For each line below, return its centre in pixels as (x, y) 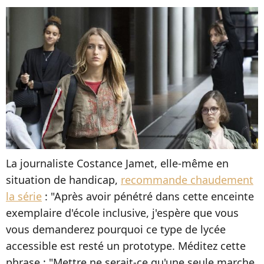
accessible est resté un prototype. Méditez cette (126, 245)
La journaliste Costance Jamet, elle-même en (117, 163)
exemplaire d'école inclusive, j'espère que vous (122, 212)
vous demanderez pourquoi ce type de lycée (116, 229)
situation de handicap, (63, 179)
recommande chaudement (187, 179)
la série (24, 196)
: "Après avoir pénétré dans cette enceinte (148, 196)
